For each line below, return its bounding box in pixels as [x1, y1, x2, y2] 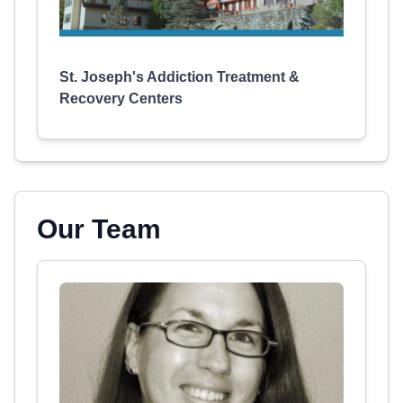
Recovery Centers [59, 91, 183, 106]
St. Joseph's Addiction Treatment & [59, 69, 300, 85]
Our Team [37, 214, 161, 244]
